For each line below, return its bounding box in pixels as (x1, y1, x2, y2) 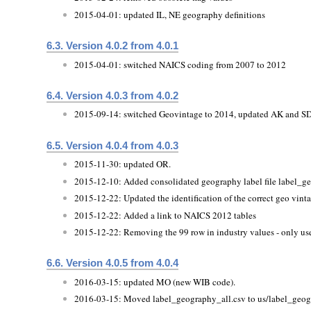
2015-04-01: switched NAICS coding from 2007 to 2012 (74, 58, 287, 71)
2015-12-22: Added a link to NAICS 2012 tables (74, 208, 257, 221)
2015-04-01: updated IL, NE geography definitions (74, 8, 266, 21)
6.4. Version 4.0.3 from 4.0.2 (47, 89, 179, 101)
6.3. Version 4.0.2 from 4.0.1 (47, 39, 179, 51)
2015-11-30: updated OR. (74, 158, 171, 171)
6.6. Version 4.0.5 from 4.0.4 (47, 257, 179, 269)
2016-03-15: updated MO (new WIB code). (74, 275, 236, 288)
